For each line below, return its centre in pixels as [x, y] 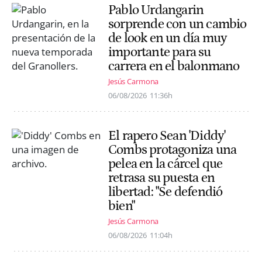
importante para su [160, 52]
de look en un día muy [168, 38]
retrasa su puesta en [161, 178]
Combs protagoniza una [173, 150]
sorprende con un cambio [177, 24]
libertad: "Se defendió [166, 192]
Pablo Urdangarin [156, 10]
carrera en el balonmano [174, 66]
